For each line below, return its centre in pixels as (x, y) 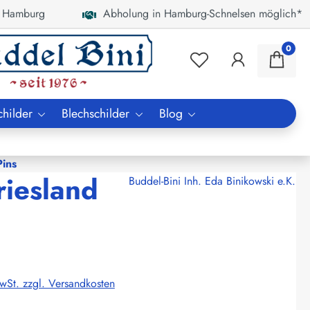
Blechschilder (96, 113)
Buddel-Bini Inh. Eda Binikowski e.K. (212, 181)
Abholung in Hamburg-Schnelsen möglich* (200, 13)
